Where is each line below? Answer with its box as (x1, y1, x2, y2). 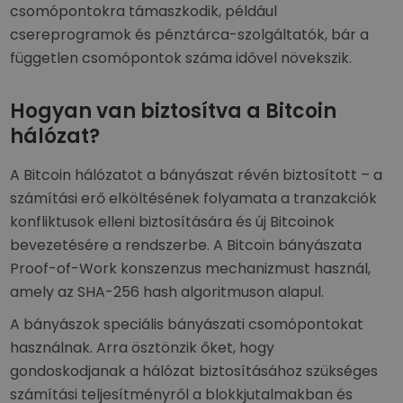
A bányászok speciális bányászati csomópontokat (10, 314, 364, 335)
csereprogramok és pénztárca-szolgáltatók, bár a (10, 24, 370, 45)
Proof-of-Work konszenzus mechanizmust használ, (10, 258, 372, 279)
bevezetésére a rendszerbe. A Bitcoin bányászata (10, 235, 363, 255)
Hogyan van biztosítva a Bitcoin (10, 97, 337, 125)
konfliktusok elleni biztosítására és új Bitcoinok (10, 211, 336, 232)
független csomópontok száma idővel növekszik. (10, 48, 353, 68)
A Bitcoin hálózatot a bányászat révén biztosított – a (10, 165, 383, 185)
